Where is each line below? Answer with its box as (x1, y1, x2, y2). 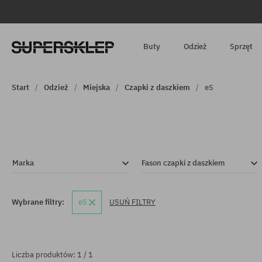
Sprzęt (230, 42, 253, 51)
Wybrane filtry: (12, 197, 64, 207)
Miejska (83, 82, 110, 92)
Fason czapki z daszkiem (141, 158, 225, 168)
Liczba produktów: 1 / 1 (12, 250, 93, 260)
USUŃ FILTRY (109, 197, 156, 207)
